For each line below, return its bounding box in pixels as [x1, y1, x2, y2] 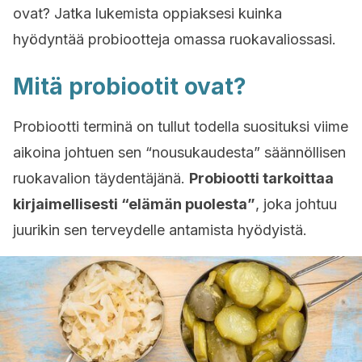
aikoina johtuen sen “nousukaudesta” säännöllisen [13, 144, 346, 161]
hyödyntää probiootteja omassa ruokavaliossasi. [13, 31, 336, 48]
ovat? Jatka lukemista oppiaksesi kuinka [13, 5, 282, 22]
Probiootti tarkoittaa [189, 170, 334, 187]
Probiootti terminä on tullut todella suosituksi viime [13, 118, 348, 135]
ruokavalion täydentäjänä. [13, 170, 189, 187]
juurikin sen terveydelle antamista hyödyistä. [13, 221, 307, 238]
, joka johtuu [255, 196, 337, 213]
